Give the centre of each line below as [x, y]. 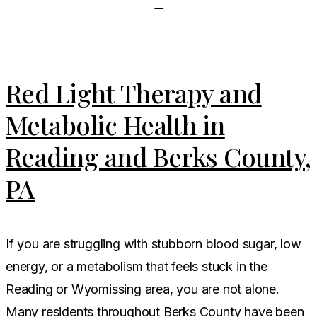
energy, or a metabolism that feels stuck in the [137, 266]
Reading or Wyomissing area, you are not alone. [143, 289]
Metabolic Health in [115, 124]
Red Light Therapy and [134, 92]
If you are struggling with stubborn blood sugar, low [154, 243]
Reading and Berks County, [158, 156]
